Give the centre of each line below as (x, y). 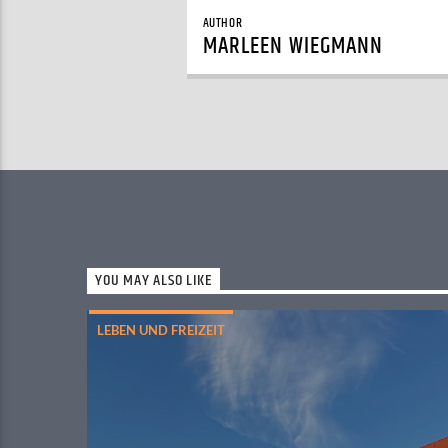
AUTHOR (222, 22)
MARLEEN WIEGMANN (293, 46)
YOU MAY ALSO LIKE (153, 281)
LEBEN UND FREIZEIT (161, 330)
